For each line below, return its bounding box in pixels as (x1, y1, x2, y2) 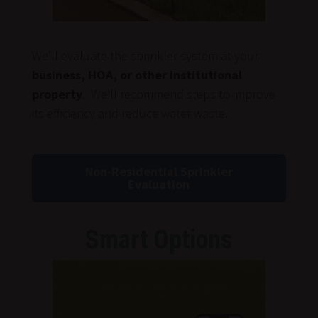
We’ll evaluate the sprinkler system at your (31, 47, 258, 64)
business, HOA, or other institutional (31, 66, 242, 83)
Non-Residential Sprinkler (84, 163, 233, 180)
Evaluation (128, 175, 190, 192)
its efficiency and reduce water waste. (31, 104, 228, 121)
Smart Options (85, 224, 233, 255)
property (31, 85, 82, 102)
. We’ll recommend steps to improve (82, 85, 275, 102)
